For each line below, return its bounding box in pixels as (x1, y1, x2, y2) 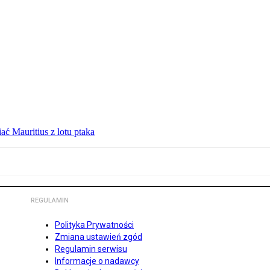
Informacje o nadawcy (55, 256, 139, 266)
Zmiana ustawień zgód (55, 232, 142, 242)
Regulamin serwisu (55, 244, 127, 254)
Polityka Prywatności (55, 220, 134, 230)
